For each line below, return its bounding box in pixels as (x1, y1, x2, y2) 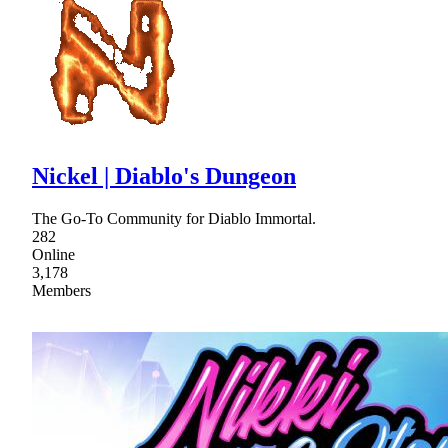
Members (32, 281, 91, 299)
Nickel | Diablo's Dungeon (32, 162, 296, 189)
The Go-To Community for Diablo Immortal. (32, 209, 316, 227)
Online (32, 245, 75, 263)
